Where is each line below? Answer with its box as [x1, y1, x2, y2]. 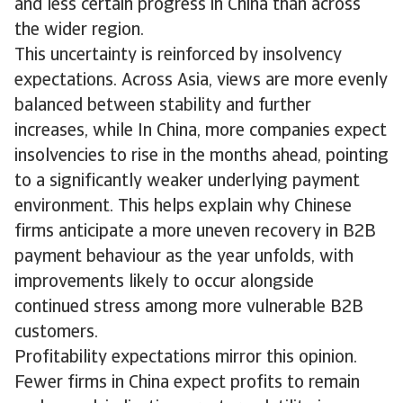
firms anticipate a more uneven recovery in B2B [14, 223, 376, 242]
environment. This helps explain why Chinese [14, 198, 352, 217]
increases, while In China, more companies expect [14, 122, 387, 141]
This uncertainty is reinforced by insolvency [14, 47, 342, 66]
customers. [14, 324, 103, 343]
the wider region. [14, 22, 148, 40]
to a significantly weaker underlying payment [14, 173, 360, 192]
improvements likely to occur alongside [14, 273, 314, 292]
